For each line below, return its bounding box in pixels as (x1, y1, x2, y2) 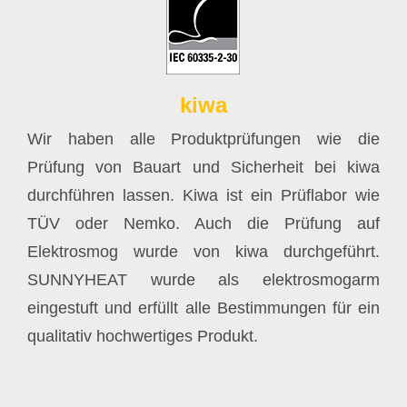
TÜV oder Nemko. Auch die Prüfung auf (27, 214, 380, 233)
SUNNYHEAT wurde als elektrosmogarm (27, 271, 380, 290)
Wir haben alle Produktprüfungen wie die (27, 130, 380, 149)
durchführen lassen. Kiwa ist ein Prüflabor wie (27, 186, 380, 205)
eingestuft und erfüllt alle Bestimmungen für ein (27, 299, 380, 318)
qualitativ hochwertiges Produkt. (27, 327, 258, 346)
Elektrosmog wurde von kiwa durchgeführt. (27, 243, 380, 262)
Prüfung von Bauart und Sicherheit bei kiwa (27, 158, 380, 177)
